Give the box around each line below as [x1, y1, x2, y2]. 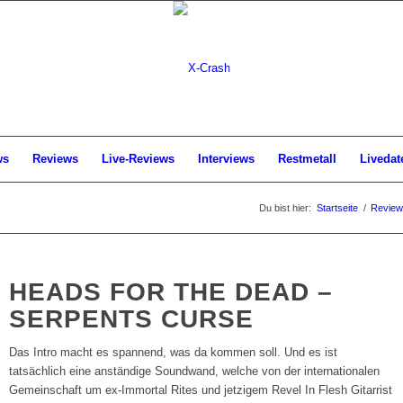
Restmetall [278, 152, 336, 166]
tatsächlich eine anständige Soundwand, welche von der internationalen [9, 364, 381, 379]
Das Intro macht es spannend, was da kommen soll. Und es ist [9, 345, 338, 360]
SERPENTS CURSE [9, 305, 255, 333]
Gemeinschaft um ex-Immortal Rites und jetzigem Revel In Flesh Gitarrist [9, 383, 393, 398]
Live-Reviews [102, 152, 175, 166]
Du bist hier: [259, 202, 311, 213]
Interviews [198, 152, 255, 166]
